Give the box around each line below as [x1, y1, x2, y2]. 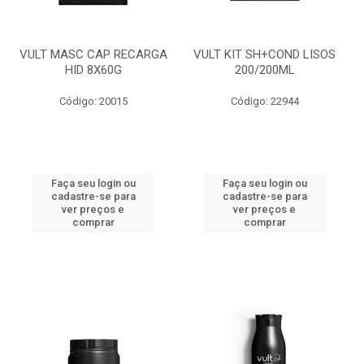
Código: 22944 [230, 95, 299, 107]
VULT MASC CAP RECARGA [19, 47, 167, 62]
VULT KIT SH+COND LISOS [193, 47, 336, 62]
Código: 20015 [58, 95, 128, 107]
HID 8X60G [64, 63, 122, 77]
